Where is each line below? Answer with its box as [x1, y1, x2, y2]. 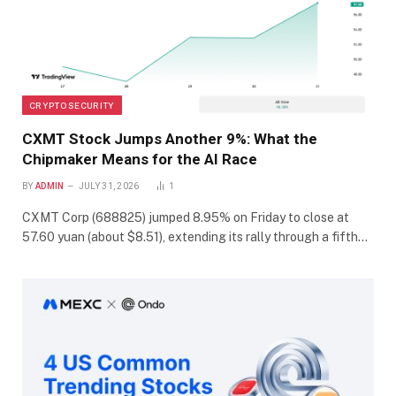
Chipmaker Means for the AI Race [22, 149, 257, 168]
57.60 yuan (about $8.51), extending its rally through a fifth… [22, 229, 368, 244]
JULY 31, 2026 [78, 180, 140, 191]
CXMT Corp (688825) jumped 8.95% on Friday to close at [22, 209, 349, 225]
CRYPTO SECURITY [29, 99, 115, 110]
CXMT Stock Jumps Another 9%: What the [22, 129, 317, 148]
